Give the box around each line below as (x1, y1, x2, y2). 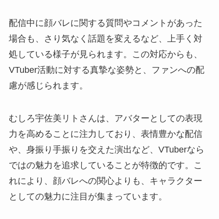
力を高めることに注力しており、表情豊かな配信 (8, 129, 202, 139)
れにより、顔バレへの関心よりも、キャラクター (8, 176, 202, 186)
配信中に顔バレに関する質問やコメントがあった (8, 18, 202, 28)
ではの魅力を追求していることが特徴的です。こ (8, 160, 202, 171)
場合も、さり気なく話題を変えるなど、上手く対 (8, 33, 202, 44)
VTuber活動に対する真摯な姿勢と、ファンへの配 (8, 65, 204, 75)
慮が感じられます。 (8, 80, 88, 90)
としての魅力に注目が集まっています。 (8, 192, 167, 202)
